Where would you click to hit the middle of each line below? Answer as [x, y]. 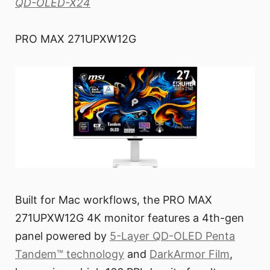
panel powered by [62, 236]
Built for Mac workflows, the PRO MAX [114, 199]
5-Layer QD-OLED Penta [172, 236]
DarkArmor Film [190, 254]
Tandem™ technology [70, 254]
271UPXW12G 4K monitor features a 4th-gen [130, 218]
